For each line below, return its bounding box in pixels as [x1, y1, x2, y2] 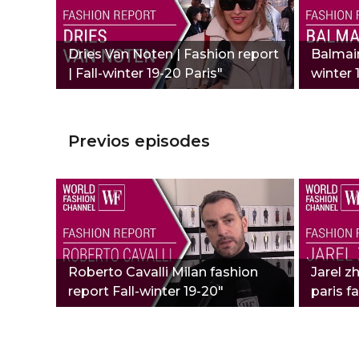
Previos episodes [68, 131, 210, 151]
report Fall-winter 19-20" [68, 283, 224, 299]
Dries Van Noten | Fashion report [68, 46, 279, 62]
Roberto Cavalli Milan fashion [68, 264, 258, 280]
